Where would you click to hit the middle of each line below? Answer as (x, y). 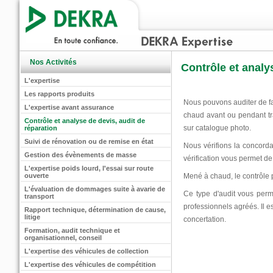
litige (32, 217)
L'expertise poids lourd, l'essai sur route (89, 168)
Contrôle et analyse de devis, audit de (85, 121)
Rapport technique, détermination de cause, (95, 210)
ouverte (37, 175)
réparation (41, 128)
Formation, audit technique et (72, 230)
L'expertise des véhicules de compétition (90, 264)
